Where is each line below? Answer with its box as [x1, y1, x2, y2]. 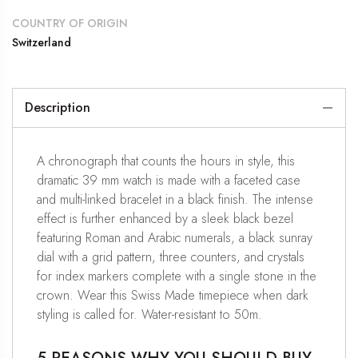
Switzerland [12, 34, 71, 50]
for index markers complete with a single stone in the [37, 266, 316, 285]
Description [25, 97, 90, 117]
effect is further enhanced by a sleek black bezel [37, 209, 293, 228]
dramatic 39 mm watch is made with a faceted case [37, 170, 300, 189]
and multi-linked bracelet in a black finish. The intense [37, 189, 313, 209]
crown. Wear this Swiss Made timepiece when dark [37, 285, 308, 304]
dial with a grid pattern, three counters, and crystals [37, 247, 304, 266]
